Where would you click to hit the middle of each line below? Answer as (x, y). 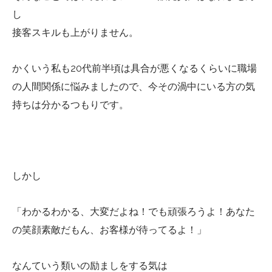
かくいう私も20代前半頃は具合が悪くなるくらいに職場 (134, 68)
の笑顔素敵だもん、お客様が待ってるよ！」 (109, 229)
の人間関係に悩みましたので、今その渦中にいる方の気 (134, 86)
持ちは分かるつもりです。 (70, 104)
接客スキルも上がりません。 (75, 32)
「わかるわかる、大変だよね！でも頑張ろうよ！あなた (134, 211)
